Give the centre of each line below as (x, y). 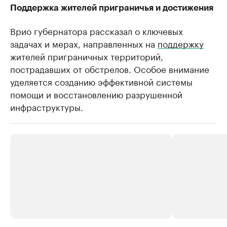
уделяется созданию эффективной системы (101, 81)
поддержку (181, 43)
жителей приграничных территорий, (87, 56)
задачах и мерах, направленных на (84, 43)
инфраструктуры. (47, 107)
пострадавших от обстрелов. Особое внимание (110, 69)
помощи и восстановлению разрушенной (96, 94)
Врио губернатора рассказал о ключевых (97, 31)
